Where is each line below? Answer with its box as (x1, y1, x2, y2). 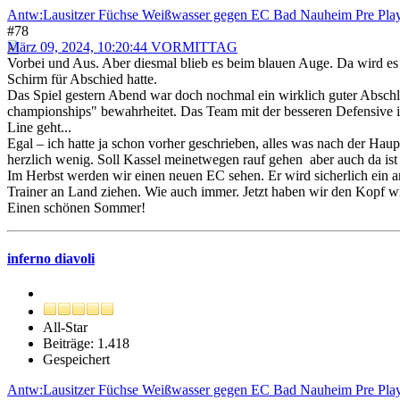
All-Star (43, 320, 87, 336)
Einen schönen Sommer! (7, 199, 146, 215)
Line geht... (7, 119, 71, 135)
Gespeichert (43, 352, 110, 368)
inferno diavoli (7, 250, 95, 266)
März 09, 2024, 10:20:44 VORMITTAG (7, 38, 237, 54)
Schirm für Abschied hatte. (7, 71, 157, 87)
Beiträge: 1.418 (43, 336, 129, 352)
